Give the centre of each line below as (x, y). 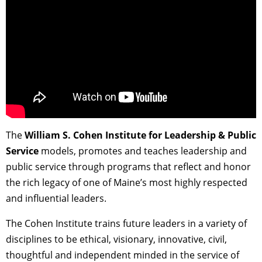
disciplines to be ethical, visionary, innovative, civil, (116, 239)
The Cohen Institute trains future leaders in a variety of (126, 223)
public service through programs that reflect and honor (128, 166)
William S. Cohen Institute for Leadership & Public (140, 135)
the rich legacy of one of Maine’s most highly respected (127, 182)
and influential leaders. (56, 198)
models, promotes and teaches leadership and (143, 151)
